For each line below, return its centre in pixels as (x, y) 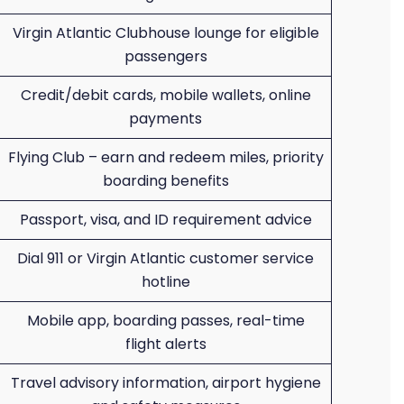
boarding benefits (165, 181)
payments (165, 119)
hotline (165, 282)
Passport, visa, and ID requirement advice (165, 220)
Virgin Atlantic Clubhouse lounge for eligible (165, 33)
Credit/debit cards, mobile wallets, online (165, 95)
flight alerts (165, 344)
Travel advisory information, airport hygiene (165, 383)
